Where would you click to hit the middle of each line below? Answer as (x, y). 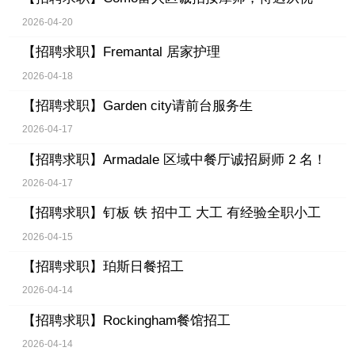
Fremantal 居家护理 (161, 52)
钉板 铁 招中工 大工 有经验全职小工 (212, 213)
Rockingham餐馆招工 (166, 320)
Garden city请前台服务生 (177, 105)
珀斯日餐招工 (143, 266)
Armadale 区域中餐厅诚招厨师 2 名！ (214, 159)
